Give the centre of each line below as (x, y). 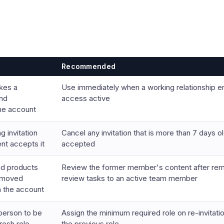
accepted (78, 144)
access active (86, 98)
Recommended (89, 66)
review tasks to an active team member (129, 178)
